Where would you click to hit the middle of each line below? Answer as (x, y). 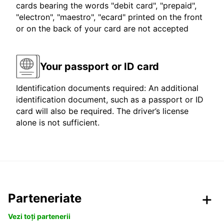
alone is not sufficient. (58, 123)
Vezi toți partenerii (39, 216)
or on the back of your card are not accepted (102, 29)
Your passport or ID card (99, 66)
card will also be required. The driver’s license (102, 111)
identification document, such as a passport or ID (110, 100)
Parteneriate (45, 198)
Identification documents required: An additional (107, 88)
